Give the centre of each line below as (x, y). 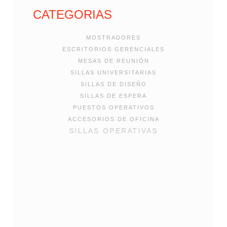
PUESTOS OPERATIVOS (113, 107)
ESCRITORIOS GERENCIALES (113, 49)
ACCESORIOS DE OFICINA (113, 119)
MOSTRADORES (113, 37)
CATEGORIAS (72, 14)
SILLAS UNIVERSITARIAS (113, 72)
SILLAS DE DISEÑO (113, 84)
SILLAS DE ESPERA (113, 96)
